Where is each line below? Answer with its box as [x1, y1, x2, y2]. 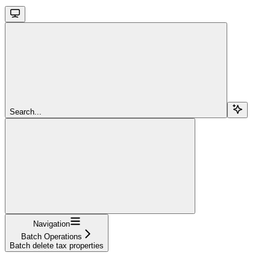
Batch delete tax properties [10, 240, 104, 250]
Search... [10, 107, 42, 116]
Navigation [33, 219, 70, 228]
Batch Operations [20, 231, 82, 241]
